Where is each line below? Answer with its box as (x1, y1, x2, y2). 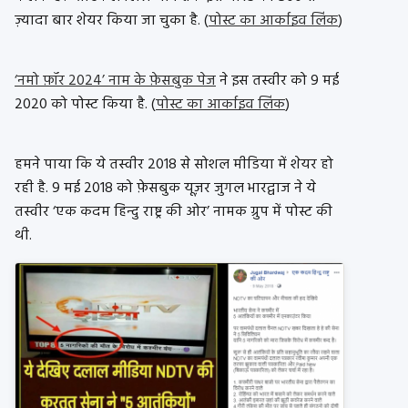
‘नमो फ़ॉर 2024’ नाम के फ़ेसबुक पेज (15, 69, 216, 94)
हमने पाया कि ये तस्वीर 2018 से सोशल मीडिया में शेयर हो (15, 153, 333, 178)
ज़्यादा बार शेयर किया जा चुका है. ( (15, 9, 209, 34)
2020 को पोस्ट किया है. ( (15, 93, 156, 117)
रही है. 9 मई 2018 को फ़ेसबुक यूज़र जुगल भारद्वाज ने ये (15, 177, 316, 201)
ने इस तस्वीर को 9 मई (216, 69, 339, 94)
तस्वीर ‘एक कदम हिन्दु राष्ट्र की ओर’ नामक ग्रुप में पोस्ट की (15, 200, 332, 225)
